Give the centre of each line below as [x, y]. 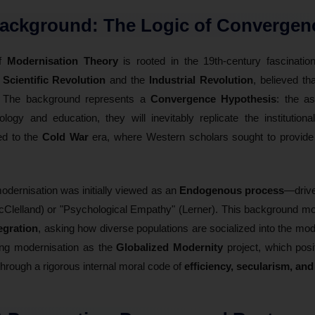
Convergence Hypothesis [213, 98]
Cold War [65, 136]
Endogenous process [231, 190]
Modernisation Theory [62, 60]
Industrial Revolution [201, 79]
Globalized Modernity [169, 247]
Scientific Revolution [54, 79]
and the [127, 79]
